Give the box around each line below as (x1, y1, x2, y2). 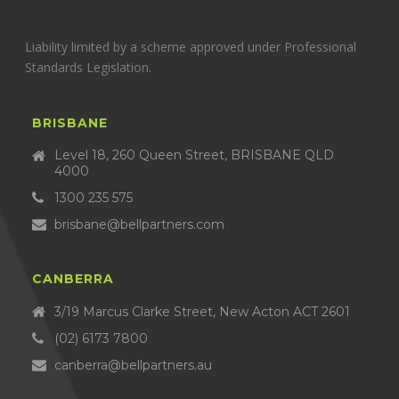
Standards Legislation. (25, 59, 152, 77)
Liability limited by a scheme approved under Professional (25, 38, 357, 56)
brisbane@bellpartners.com (53, 216, 224, 233)
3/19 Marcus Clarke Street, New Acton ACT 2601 (53, 304, 350, 321)
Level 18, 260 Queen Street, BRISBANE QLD (53, 147, 334, 164)
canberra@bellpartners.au (53, 357, 212, 374)
